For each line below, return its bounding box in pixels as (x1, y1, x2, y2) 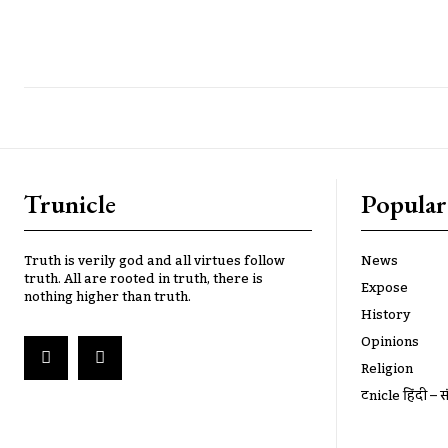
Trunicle (24, 187, 116, 221)
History (361, 302, 411, 328)
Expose (361, 275, 408, 301)
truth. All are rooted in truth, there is (24, 266, 263, 292)
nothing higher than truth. (24, 284, 191, 310)
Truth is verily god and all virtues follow (24, 248, 285, 274)
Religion (361, 356, 413, 382)
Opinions (361, 329, 419, 355)
